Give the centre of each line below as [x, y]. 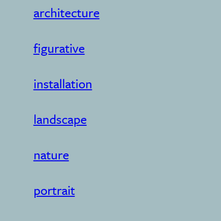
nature [51, 154]
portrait [54, 190]
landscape [60, 119]
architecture [66, 12]
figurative [59, 48]
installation [63, 83]
